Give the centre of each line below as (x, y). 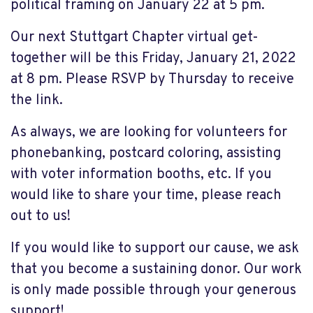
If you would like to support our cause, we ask (155, 249)
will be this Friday (123, 59)
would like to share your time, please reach (146, 196)
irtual (213, 38)
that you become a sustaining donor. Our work (156, 270)
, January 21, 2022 (238, 59)
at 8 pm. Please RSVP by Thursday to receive (152, 80)
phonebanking (56, 154)
